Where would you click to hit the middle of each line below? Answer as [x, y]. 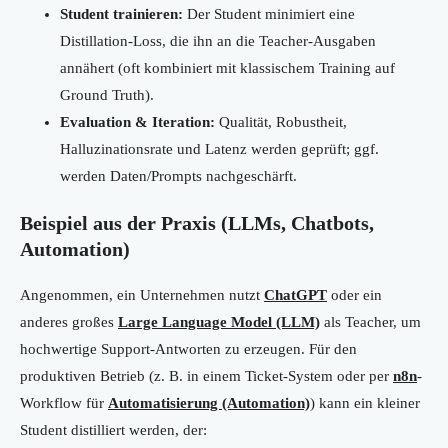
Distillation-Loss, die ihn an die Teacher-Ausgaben [218, 41]
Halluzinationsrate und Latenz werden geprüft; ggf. [219, 149]
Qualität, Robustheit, [281, 122]
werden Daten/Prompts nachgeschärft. [178, 176]
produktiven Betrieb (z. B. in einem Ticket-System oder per [206, 376]
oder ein [354, 295]
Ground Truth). [107, 95]
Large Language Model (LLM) [219, 322]
